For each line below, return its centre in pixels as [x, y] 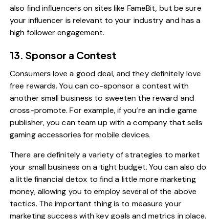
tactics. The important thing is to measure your [96, 203]
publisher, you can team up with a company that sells [106, 122]
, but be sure [178, 8]
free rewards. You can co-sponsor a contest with [99, 86]
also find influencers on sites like [68, 8]
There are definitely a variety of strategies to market [105, 154]
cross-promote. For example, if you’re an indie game [104, 110]
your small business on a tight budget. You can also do [108, 167]
